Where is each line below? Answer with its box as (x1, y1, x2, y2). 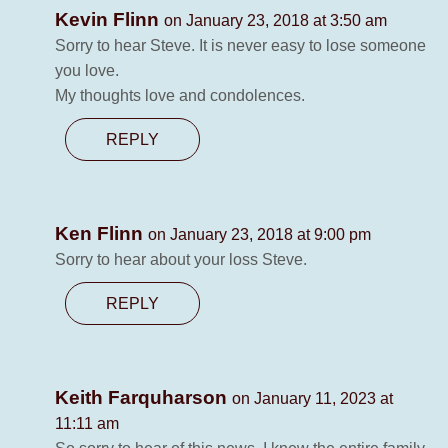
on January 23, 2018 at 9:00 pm (148, 226, 371, 244)
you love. (55, 62, 119, 80)
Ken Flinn (55, 223, 148, 245)
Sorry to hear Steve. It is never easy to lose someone (55, 37, 426, 55)
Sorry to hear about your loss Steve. (55, 251, 307, 269)
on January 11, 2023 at (232, 390, 393, 408)
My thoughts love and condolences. (55, 87, 305, 105)
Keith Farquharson (55, 387, 232, 409)
